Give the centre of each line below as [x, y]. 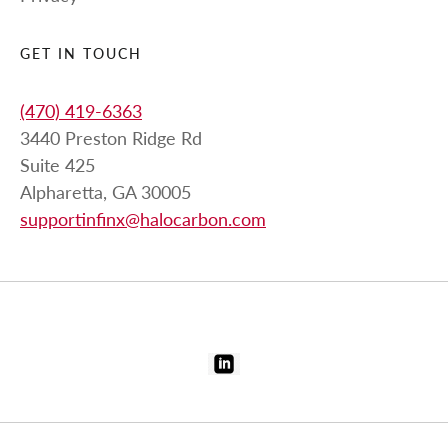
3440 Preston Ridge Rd [111, 137]
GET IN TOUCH [81, 54]
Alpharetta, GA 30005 [105, 191]
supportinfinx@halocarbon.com [143, 218]
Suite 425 [57, 164]
